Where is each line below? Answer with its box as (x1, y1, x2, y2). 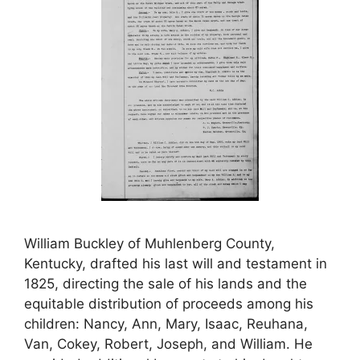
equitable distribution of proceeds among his (24, 296, 313, 312)
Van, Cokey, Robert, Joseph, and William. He (24, 336, 313, 352)
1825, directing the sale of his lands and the (24, 276, 307, 292)
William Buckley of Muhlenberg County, (24, 235, 275, 252)
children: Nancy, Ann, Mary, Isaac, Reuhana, (24, 316, 308, 332)
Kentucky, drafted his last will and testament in (24, 256, 327, 272)
